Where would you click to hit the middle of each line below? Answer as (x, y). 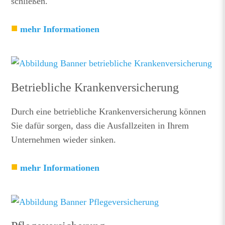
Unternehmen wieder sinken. (64, 140)
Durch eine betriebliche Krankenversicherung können (109, 111)
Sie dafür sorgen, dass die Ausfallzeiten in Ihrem (100, 126)
